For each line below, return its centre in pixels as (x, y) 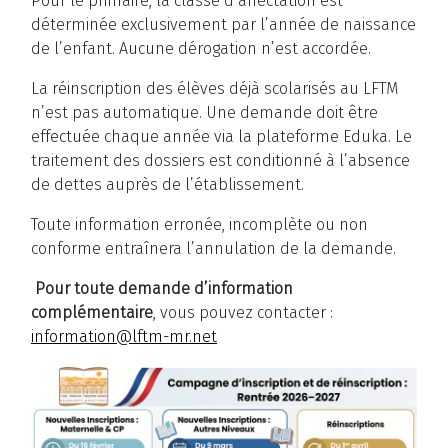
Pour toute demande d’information (162, 289)
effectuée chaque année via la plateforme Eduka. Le (221, 137)
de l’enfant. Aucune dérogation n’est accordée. (201, 49)
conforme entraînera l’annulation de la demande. (213, 249)
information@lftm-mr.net (124, 337)
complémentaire (92, 313)
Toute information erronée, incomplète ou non (199, 225)
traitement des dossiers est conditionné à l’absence (220, 161)
